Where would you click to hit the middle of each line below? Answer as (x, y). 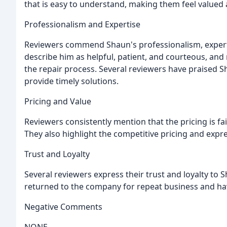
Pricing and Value (58, 102)
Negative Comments (63, 207)
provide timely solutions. (71, 81)
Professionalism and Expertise (82, 25)
